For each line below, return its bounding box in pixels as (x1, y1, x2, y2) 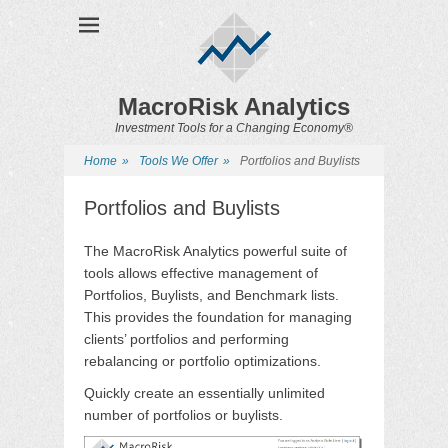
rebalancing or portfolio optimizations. (84, 353, 321, 369)
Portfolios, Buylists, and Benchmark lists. (84, 287, 339, 303)
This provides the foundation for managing (84, 309, 352, 325)
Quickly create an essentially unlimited (84, 385, 325, 401)
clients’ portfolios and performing (84, 331, 289, 347)
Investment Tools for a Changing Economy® (115, 121, 353, 135)
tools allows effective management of (84, 265, 318, 281)
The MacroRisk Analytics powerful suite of (84, 243, 347, 259)
